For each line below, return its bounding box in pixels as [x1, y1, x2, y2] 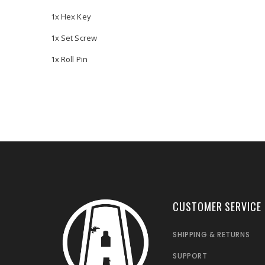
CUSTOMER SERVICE [173, 199, 261, 215]
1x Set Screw [51, 33, 97, 44]
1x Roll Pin [51, 54, 88, 65]
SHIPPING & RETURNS [173, 230, 250, 240]
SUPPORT [173, 251, 208, 261]
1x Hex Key [51, 11, 91, 22]
